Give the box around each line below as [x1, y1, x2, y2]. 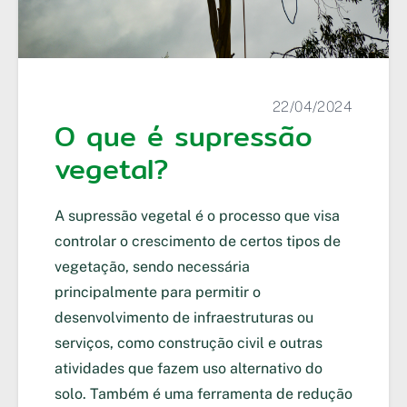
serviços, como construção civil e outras [55, 334, 323, 352]
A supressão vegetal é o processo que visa [55, 207, 340, 225]
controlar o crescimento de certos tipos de [55, 233, 341, 251]
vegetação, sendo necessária [55, 258, 250, 276]
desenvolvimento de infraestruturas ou [55, 309, 313, 327]
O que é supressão [55, 114, 313, 159]
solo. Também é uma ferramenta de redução [55, 385, 352, 403]
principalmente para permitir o [55, 283, 261, 302]
